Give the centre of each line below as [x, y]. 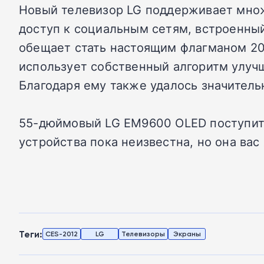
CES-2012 [62, 234]
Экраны [187, 234]
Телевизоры [143, 234]
